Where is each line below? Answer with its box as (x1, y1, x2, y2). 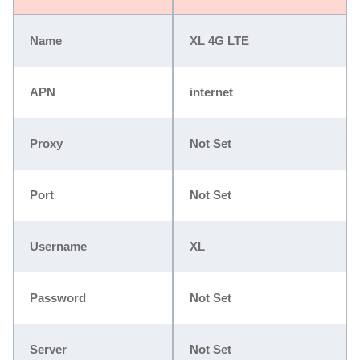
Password (30, 290, 86, 305)
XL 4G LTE (190, 33, 249, 47)
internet (190, 84, 233, 99)
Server (30, 342, 67, 356)
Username (30, 239, 87, 253)
